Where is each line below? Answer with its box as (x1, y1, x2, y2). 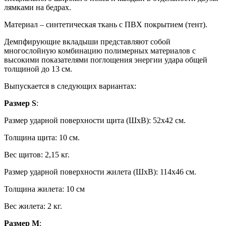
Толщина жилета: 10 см (4, 184, 85, 193)
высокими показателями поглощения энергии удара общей (4, 55, 207, 64)
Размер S (4, 98, 36, 107)
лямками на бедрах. (4, 3, 71, 12)
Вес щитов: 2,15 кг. (4, 150, 72, 159)
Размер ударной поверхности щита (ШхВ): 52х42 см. (4, 116, 188, 125)
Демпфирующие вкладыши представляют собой (4, 37, 171, 46)
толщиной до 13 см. (4, 64, 72, 73)
